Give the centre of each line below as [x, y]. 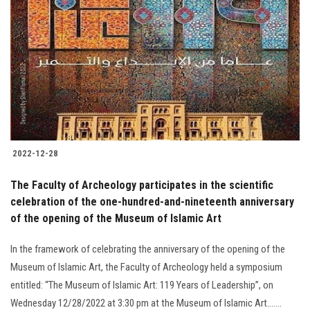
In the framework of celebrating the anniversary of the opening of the [148, 249]
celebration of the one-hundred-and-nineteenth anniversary [152, 202]
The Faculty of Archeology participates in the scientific [142, 185]
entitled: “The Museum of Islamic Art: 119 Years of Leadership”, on [142, 285]
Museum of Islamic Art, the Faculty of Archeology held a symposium [146, 267]
